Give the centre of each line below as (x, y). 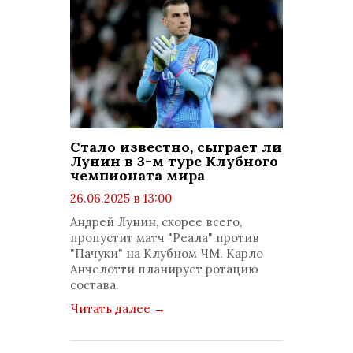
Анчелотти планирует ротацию (164, 269)
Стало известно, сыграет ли (176, 147)
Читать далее (112, 308)
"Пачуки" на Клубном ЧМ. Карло (167, 253)
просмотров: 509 (134, 214)
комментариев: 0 (135, 230)
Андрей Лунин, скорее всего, (156, 222)
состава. (95, 285)
